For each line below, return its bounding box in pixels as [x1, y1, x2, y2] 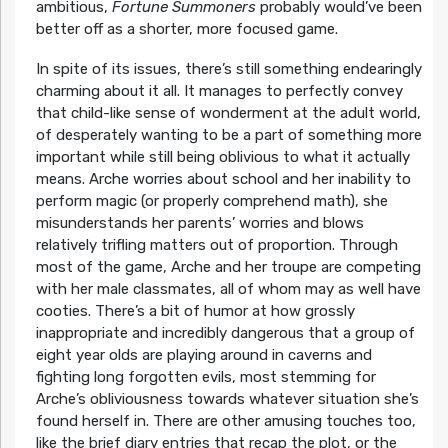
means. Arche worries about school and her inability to [35, 169, 411, 188]
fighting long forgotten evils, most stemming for [35, 367, 376, 386]
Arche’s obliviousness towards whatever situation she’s [35, 389, 419, 408]
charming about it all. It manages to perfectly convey [35, 81, 403, 100]
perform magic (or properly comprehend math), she [35, 191, 388, 210]
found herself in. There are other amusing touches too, [35, 411, 416, 430]
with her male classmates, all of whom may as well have [35, 279, 421, 298]
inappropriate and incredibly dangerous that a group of [35, 323, 415, 342]
